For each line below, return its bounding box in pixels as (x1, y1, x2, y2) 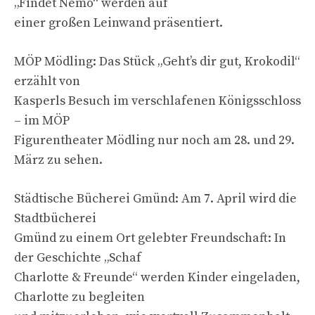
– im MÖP (14, 112, 70, 129)
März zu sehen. (14, 151, 103, 168)
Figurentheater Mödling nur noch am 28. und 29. (14, 131, 295, 148)
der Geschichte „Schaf (14, 249, 141, 266)
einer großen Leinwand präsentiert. (14, 14, 223, 31)
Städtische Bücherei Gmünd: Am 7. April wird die (14, 190, 297, 207)
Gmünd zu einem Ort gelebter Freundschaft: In (14, 229, 286, 246)
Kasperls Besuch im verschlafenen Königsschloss (14, 92, 301, 109)
